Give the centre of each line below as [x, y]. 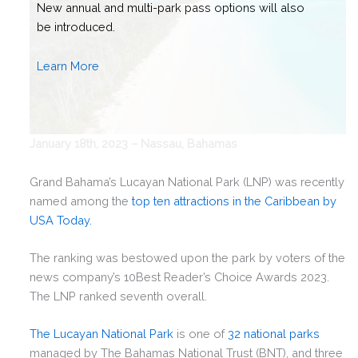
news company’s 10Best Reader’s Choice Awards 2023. [180, 276]
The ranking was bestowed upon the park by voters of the [188, 257]
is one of [203, 334]
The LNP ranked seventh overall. [119, 296]
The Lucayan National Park [103, 334]
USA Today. [61, 220]
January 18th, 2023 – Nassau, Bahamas [134, 144]
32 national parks [274, 334]
